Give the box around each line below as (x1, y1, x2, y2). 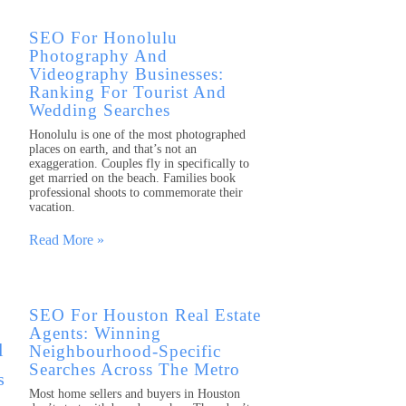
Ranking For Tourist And (29, 82, 227, 101)
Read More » (29, 232, 104, 247)
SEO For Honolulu (29, 28, 178, 47)
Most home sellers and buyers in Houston (29, 387, 240, 401)
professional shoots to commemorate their (29, 186, 243, 199)
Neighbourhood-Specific (29, 342, 221, 362)
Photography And (29, 46, 168, 65)
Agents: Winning (29, 324, 161, 343)
